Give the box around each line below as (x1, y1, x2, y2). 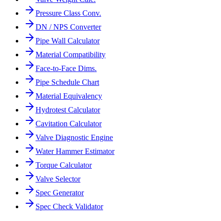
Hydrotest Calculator (36, 106, 100, 114)
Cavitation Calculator (36, 119, 102, 128)
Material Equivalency (36, 92, 102, 101)
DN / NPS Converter (36, 23, 101, 32)
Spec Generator (36, 188, 84, 197)
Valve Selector (36, 175, 80, 184)
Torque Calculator (36, 161, 92, 170)
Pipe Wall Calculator (36, 37, 100, 45)
